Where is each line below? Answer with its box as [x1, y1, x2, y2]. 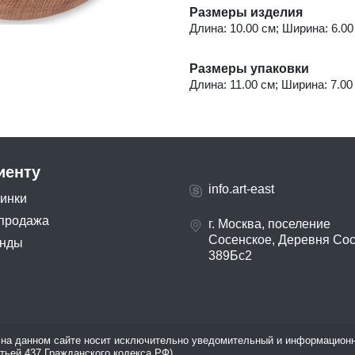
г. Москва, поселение [208, 217, 330, 231]
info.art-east [208, 182, 274, 197]
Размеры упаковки [189, 62, 309, 76]
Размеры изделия [189, 6, 303, 20]
